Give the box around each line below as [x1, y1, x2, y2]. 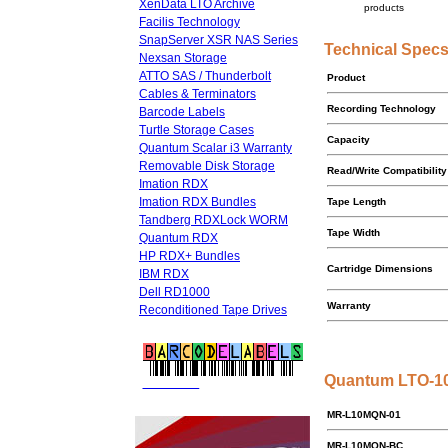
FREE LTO [142, 377, 200, 389]
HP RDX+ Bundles [139, 249, 240, 263]
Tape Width [327, 227, 380, 238]
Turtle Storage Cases [139, 123, 254, 137]
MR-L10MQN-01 [327, 409, 401, 420]
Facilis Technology [139, 15, 240, 29]
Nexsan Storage [139, 51, 227, 65]
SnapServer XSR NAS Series [139, 33, 298, 47]
